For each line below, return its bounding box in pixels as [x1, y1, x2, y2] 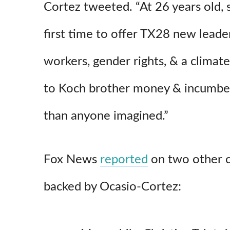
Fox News [44, 153, 100, 166]
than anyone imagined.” [44, 109, 168, 122]
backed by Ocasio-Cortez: [44, 180, 181, 193]
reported [100, 153, 148, 166]
